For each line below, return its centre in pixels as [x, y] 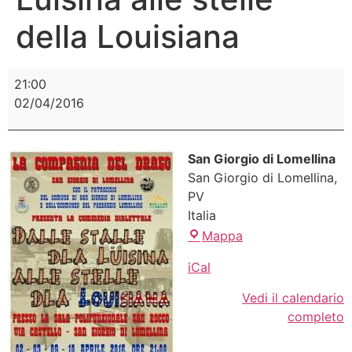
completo [316, 316]
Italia [202, 216]
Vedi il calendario [293, 297]
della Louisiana [128, 36]
